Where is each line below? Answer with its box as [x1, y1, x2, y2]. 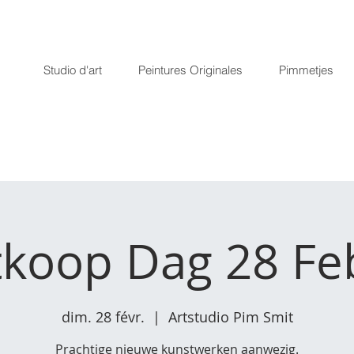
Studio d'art [43, 62, 102, 77]
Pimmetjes [279, 62, 333, 77]
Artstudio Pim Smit [168, 307, 293, 326]
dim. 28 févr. [61, 307, 145, 326]
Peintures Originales [138, 62, 243, 77]
